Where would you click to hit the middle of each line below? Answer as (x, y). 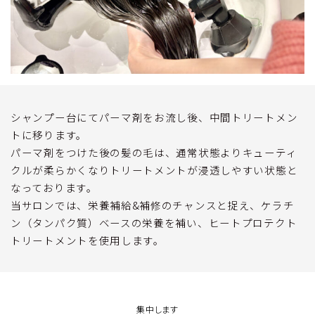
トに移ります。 (49, 135)
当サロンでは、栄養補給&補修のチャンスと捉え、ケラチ (153, 205)
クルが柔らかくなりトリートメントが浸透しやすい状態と (154, 170)
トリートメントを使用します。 (88, 240)
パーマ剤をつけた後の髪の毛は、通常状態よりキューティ (154, 153)
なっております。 (54, 188)
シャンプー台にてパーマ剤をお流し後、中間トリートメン (154, 117)
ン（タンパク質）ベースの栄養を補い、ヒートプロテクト (154, 223)
